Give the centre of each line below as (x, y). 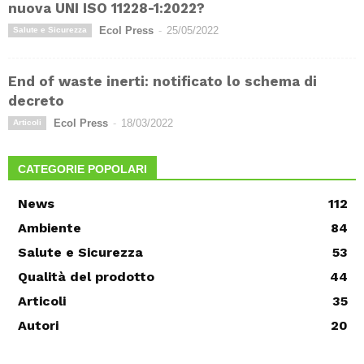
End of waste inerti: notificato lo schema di (162, 82)
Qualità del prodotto (86, 277)
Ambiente (50, 228)
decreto (36, 101)
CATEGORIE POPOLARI (82, 169)
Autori (38, 326)
